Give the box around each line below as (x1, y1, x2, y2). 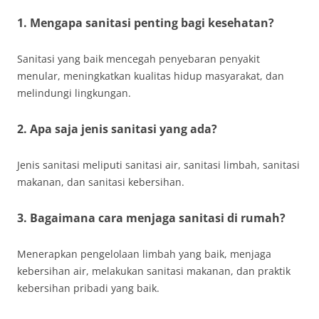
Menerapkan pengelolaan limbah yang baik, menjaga (17, 247, 271, 261)
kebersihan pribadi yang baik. (17, 281, 159, 295)
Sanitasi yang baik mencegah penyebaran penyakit (17, 52, 260, 66)
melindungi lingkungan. (17, 86, 131, 100)
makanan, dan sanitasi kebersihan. (17, 175, 184, 189)
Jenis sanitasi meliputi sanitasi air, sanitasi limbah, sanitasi (17, 158, 300, 172)
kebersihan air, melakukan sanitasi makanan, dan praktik (17, 264, 291, 278)
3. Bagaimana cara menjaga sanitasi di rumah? (17, 210, 286, 226)
